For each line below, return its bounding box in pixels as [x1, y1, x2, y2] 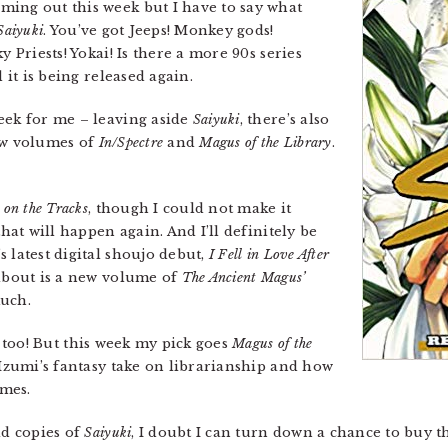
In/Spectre [98, 134, 164, 151]
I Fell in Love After [208, 246, 330, 263]
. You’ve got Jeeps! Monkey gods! [43, 22, 274, 39]
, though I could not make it [87, 200, 292, 217]
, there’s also [239, 111, 330, 128]
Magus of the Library [199, 134, 332, 151]
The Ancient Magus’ [181, 269, 306, 286]
